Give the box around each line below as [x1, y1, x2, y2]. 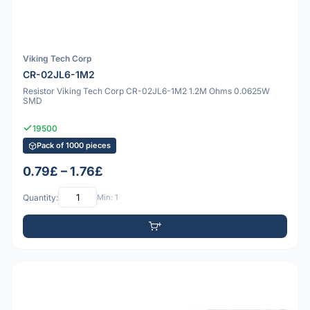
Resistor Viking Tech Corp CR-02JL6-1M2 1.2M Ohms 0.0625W [23, 85, 270, 96]
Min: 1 [97, 192, 118, 202]
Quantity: [23, 192, 58, 203]
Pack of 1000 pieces [37, 140, 111, 151]
